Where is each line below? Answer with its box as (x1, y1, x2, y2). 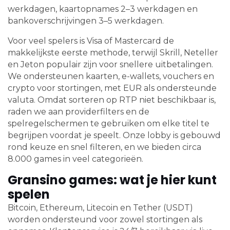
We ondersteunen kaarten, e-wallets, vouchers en (8, 71, 214, 82)
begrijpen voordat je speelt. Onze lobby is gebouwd (8, 130, 221, 141)
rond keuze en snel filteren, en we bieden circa (8, 142, 201, 152)
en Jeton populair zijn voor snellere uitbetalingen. (8, 60, 213, 70)
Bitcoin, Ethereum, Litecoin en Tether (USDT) (8, 203, 193, 213)
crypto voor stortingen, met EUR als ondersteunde (8, 83, 217, 93)
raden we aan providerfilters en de (8, 107, 149, 117)
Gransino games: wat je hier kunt (8, 171, 217, 189)
